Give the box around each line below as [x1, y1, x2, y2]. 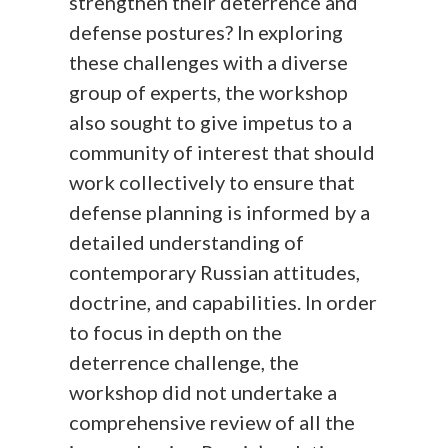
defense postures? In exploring [69, 19, 344, 44]
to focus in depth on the [69, 319, 283, 344]
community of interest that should [69, 139, 376, 164]
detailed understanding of [69, 229, 305, 254]
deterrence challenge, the [69, 349, 300, 374]
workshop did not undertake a [69, 379, 338, 404]
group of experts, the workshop [69, 79, 349, 104]
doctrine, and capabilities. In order [69, 289, 378, 314]
